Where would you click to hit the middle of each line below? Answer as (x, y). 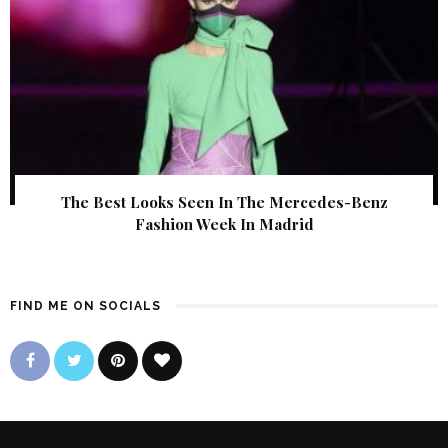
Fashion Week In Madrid (224, 224)
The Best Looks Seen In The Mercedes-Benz (224, 202)
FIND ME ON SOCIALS (85, 306)
